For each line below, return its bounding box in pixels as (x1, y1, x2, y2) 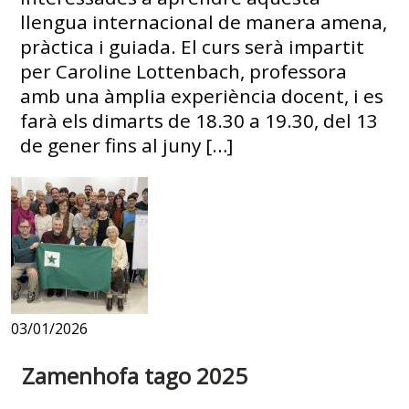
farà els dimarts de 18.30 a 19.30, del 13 (20, 107, 379, 133)
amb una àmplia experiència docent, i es (20, 82, 384, 109)
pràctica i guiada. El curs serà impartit (20, 33, 365, 59)
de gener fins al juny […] (20, 131, 234, 158)
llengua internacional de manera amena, (20, 8, 388, 35)
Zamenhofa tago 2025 (22, 360, 247, 391)
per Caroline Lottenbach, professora (20, 58, 348, 84)
